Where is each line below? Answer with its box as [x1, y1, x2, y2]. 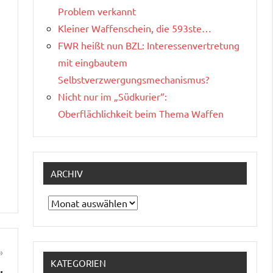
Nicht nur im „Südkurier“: [58, 90, 167, 102]
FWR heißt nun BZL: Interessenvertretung [58, 38, 239, 51]
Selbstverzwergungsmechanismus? [58, 73, 209, 85]
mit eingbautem [58, 55, 127, 68]
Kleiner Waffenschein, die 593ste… [58, 21, 211, 34]
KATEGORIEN [51, 257, 106, 269]
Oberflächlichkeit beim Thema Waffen [58, 107, 224, 119]
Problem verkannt [58, 4, 136, 17]
